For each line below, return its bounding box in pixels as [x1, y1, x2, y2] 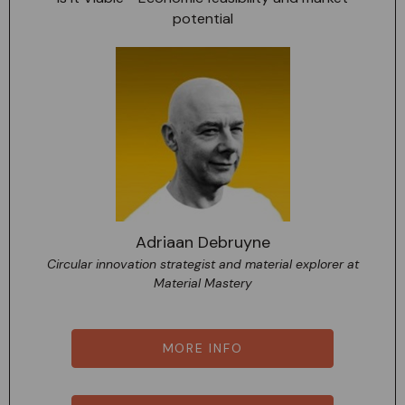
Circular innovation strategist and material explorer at [46, 255, 359, 272]
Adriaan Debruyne [135, 231, 270, 253]
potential [172, 8, 233, 28]
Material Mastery [153, 274, 252, 291]
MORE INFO [162, 339, 243, 356]
